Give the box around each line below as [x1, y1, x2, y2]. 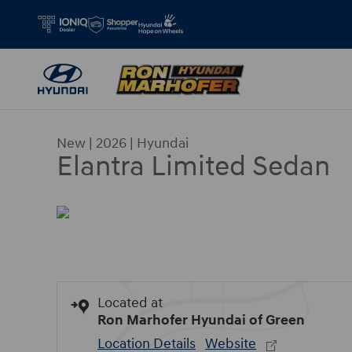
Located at [97, 294, 163, 312]
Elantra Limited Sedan [57, 149, 330, 184]
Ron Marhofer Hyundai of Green [97, 311, 305, 329]
